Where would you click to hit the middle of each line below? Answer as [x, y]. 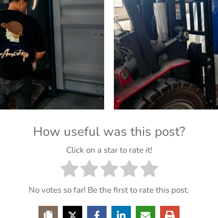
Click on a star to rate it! [109, 150]
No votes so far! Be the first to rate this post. [109, 190]
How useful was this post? [109, 132]
